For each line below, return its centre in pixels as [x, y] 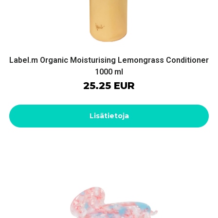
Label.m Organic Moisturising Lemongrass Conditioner [109, 60]
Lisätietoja [109, 116]
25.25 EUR [109, 86]
